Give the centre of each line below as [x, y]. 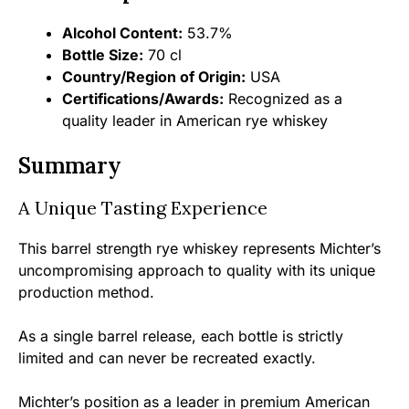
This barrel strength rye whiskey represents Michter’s [199, 248]
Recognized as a [283, 99]
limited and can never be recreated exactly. [167, 358]
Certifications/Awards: [143, 99]
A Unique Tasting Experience [143, 208]
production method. [86, 292]
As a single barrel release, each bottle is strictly [181, 336]
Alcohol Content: [122, 33]
